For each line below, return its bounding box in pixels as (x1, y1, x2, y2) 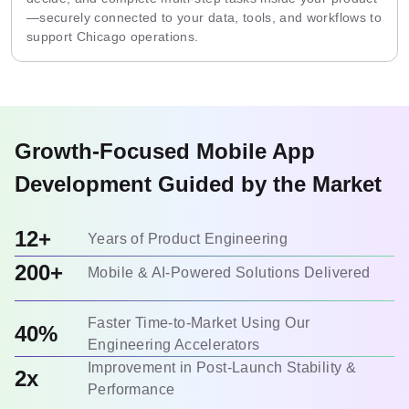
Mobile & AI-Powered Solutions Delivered (88, 265, 371, 280)
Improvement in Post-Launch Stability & (88, 360, 357, 375)
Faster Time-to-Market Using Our (88, 315, 310, 330)
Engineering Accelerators (88, 337, 260, 352)
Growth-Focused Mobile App (15, 139, 315, 163)
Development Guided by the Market (15, 172, 382, 196)
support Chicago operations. (26, 29, 199, 44)
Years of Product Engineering (88, 231, 288, 246)
